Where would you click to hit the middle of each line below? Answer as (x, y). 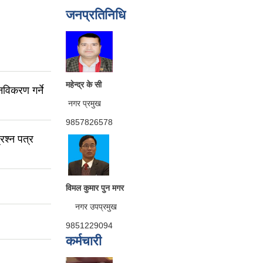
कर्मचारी (84, 241)
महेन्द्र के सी (84, 85)
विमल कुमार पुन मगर (95, 188)
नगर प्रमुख (83, 104)
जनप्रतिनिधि (96, 15)
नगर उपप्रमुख (91, 207)
